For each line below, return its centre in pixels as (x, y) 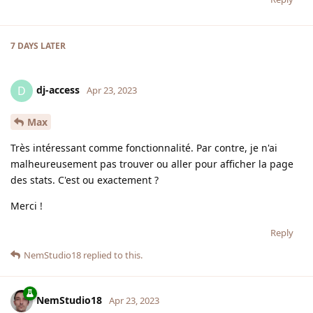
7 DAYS (24, 46)
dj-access (58, 90)
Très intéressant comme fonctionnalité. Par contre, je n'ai (144, 148)
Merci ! (27, 206)
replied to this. (112, 255)
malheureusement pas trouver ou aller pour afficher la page (152, 164)
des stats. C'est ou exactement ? (85, 180)
